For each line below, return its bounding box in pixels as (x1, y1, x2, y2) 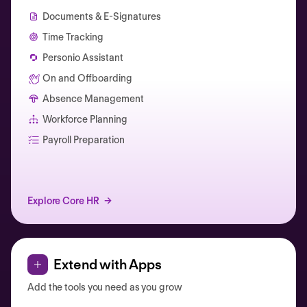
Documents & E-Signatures (42, 10, 161, 22)
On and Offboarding (42, 72, 132, 84)
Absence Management (42, 93, 144, 104)
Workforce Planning (42, 113, 127, 125)
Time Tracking (42, 31, 103, 42)
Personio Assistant (42, 51, 123, 63)
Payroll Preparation (42, 134, 125, 145)
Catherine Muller (47, 120, 119, 132)
